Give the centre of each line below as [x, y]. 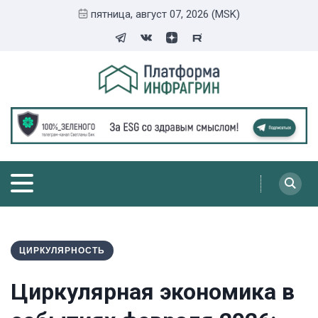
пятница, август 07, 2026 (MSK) [165, 14]
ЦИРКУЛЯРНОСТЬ [62, 250]
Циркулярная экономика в [153, 292]
